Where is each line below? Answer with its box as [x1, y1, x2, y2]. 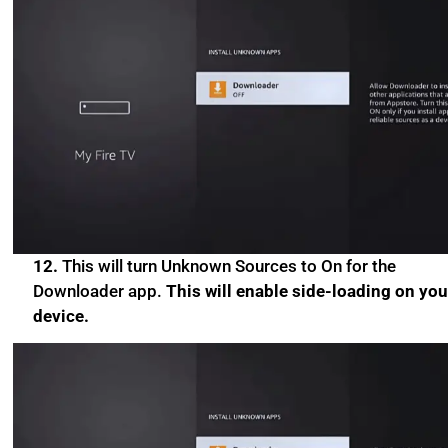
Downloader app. [33, 280, 163, 301]
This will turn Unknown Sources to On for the [62, 255, 397, 276]
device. [33, 305, 90, 326]
